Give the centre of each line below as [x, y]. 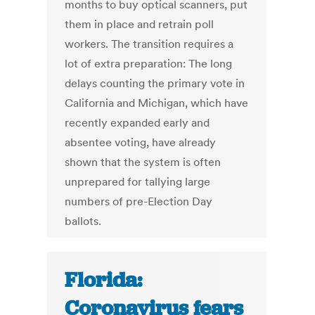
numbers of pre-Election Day [139, 201]
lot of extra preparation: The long [149, 64]
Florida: [104, 280]
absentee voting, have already [141, 142]
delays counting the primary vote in [155, 83]
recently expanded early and [137, 123]
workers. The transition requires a [149, 44]
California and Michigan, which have [157, 103]
